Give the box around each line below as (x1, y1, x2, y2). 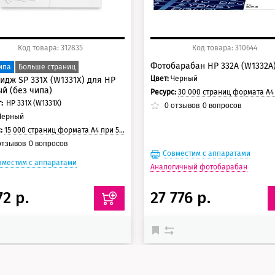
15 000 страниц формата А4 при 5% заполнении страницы (4, 125, 119, 134)
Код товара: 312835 (18, 43, 83, 52)
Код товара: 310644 (192, 43, 257, 52)
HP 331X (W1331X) (6, 98, 61, 107)
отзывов (169, 101, 200, 110)
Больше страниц (18, 62, 76, 71)
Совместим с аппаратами (163, 149, 251, 158)
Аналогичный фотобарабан (150, 162, 248, 171)
